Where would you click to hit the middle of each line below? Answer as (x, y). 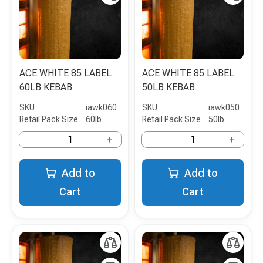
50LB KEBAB (168, 87)
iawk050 (224, 108)
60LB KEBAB (46, 87)
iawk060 (101, 108)
